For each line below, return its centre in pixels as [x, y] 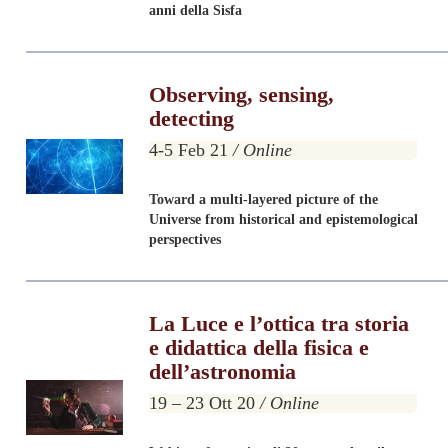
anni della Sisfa [196, 10]
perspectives [185, 239]
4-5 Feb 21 [191, 150]
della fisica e [311, 347]
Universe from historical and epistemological [284, 219]
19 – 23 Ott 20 [205, 403]
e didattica [198, 347]
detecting [192, 118]
